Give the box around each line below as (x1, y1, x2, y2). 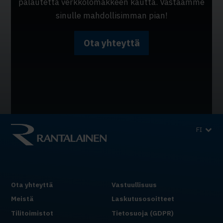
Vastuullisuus (111, 180, 157, 189)
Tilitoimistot (11, 209, 54, 218)
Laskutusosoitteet (111, 194, 174, 204)
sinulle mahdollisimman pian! (55, 9, 168, 21)
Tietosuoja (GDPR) (111, 209, 174, 218)
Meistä (11, 194, 34, 204)
